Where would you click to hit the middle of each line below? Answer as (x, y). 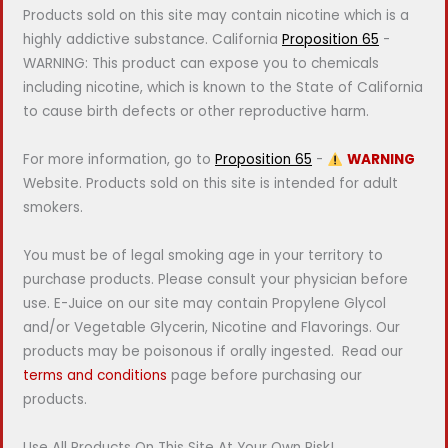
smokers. (53, 208)
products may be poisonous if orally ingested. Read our (213, 352)
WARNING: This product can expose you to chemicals (201, 64)
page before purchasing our (264, 376)
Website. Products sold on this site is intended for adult (210, 184)
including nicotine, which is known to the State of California (223, 88)
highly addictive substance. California (152, 40)
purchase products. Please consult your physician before (215, 280)
